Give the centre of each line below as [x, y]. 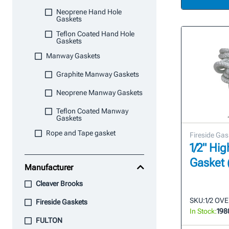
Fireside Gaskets [62, 202]
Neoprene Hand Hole [89, 12]
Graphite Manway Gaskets [98, 74]
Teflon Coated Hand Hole [95, 34]
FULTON [49, 220]
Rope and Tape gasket [81, 133]
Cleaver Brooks [59, 184]
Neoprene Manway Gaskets [99, 93]
